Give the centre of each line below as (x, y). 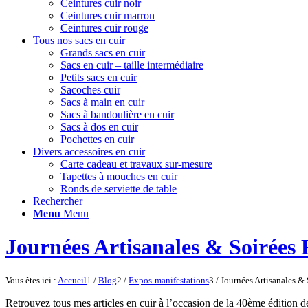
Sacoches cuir (90, 90)
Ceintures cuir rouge (104, 28)
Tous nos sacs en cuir (79, 40)
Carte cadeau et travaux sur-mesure (136, 164)
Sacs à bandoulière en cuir (117, 114)
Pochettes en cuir (97, 139)
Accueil (72, 280)
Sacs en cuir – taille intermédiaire (132, 65)
